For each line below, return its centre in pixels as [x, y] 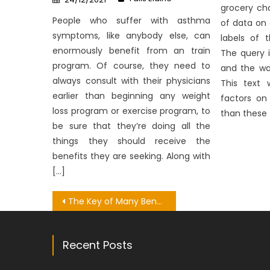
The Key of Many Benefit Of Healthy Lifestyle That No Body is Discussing [112, 202]
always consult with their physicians [132, 81]
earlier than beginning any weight [132, 96]
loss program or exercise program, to [132, 111]
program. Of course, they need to [132, 66]
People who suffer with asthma [132, 21]
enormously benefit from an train [132, 51]
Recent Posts [98, 245]
